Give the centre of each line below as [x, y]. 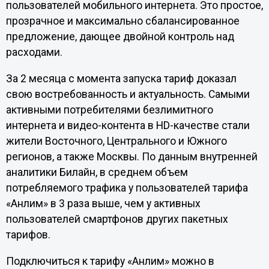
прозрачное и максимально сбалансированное [122, 21]
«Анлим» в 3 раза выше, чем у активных [103, 203]
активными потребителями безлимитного [109, 110]
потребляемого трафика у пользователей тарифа [127, 188]
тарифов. [28, 234]
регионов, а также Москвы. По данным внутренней [131, 156]
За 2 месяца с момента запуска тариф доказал [121, 78]
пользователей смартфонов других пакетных [117, 219]
